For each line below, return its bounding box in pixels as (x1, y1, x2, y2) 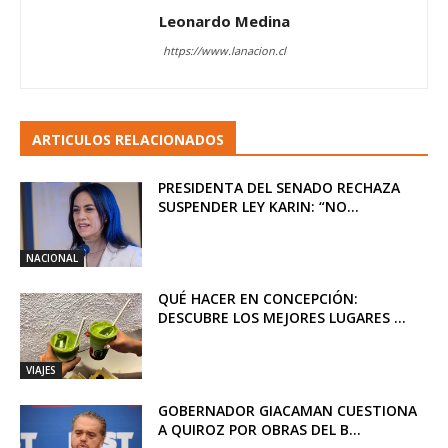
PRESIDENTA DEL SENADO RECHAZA (158, 177, 401, 197)
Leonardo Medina (158, 10, 290, 31)
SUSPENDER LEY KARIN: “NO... (158, 196, 360, 216)
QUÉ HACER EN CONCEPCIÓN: (158, 289, 359, 309)
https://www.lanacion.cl (162, 42, 286, 58)
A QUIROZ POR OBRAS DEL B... (158, 420, 362, 440)
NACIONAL (26, 251, 78, 266)
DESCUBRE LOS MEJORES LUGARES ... (158, 308, 407, 328)
